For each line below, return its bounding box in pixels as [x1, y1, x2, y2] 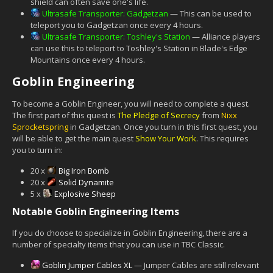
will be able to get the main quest [12, 132, 135, 144]
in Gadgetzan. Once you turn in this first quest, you [68, 121, 257, 132]
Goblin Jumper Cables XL [42, 259, 132, 271]
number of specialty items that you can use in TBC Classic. [12, 238, 225, 250]
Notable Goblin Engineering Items [12, 204, 179, 218]
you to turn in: [12, 144, 63, 155]
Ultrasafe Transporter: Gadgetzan [42, 7, 168, 19]
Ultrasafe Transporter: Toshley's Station [42, 30, 190, 42]
